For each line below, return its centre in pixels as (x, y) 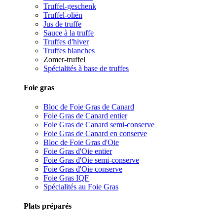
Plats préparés (48, 206)
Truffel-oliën (63, 15)
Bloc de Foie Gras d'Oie (81, 143)
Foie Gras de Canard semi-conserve (99, 125)
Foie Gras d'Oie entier (78, 151)
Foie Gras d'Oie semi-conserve (91, 160)
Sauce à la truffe (69, 33)
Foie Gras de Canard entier (85, 116)
